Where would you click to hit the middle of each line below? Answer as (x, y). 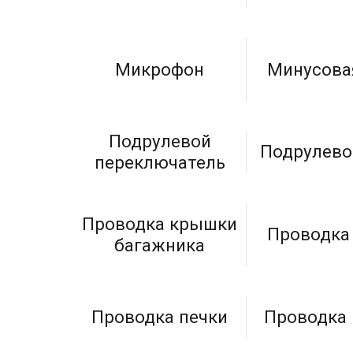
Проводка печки (160, 317)
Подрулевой (160, 141)
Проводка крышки (160, 223)
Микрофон (160, 69)
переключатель (160, 162)
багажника (160, 245)
